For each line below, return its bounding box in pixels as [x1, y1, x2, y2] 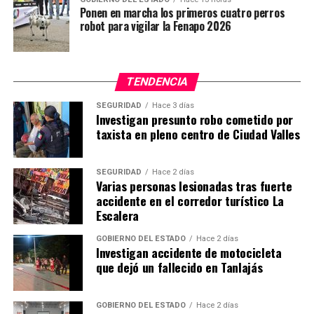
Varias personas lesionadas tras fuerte [95, 176, 292, 195]
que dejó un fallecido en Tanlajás [95, 257, 263, 276]
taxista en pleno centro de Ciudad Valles [95, 124, 300, 143]
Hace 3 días [151, 100, 194, 110]
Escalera [95, 205, 139, 224]
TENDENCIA [124, 74, 190, 88]
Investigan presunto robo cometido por [95, 109, 293, 128]
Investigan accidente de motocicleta [95, 243, 282, 261]
